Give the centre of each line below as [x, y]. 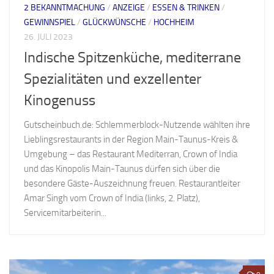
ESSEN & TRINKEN [186, 8]
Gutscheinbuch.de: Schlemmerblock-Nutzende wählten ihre [137, 125]
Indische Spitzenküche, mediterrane [132, 58]
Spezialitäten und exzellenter [113, 79]
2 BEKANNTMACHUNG [65, 8]
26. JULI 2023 [48, 37]
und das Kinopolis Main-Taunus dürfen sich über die [122, 169]
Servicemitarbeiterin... [65, 213]
